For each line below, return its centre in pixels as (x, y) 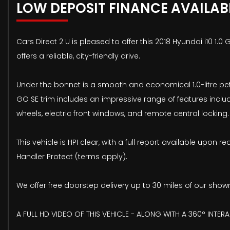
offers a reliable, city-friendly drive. (78, 56)
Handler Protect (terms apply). (72, 157)
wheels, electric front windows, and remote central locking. (123, 114)
